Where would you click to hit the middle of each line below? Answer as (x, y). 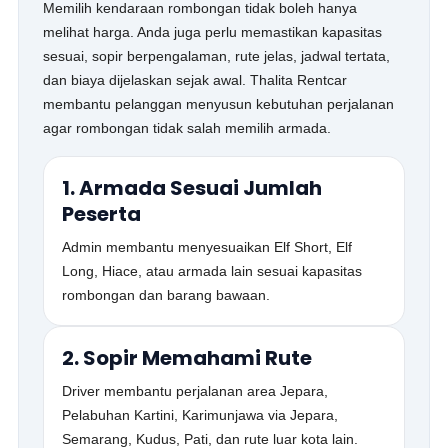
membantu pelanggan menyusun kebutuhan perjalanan (219, 104)
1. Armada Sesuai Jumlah (192, 188)
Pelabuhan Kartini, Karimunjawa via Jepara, (200, 415)
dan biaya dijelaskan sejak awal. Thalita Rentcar (195, 80)
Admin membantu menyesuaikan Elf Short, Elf (207, 247)
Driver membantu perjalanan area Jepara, (195, 391)
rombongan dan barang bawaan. (166, 295)
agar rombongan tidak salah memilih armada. (187, 128)
